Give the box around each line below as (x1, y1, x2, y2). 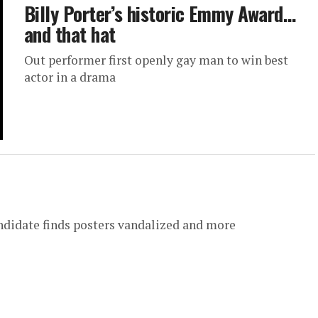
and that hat (24, 20, 116, 48)
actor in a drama (24, 69, 116, 85)
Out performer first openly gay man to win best (24, 52, 288, 68)
